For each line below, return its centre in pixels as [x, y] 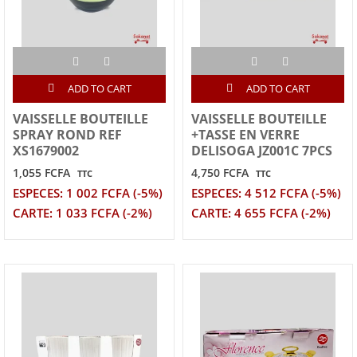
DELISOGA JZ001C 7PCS [262, 150]
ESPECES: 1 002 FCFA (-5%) [88, 193]
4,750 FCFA [220, 172]
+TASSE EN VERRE [245, 134]
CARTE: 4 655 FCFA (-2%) [261, 213]
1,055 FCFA [41, 172]
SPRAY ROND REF [67, 134]
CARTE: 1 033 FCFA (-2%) [82, 213]
